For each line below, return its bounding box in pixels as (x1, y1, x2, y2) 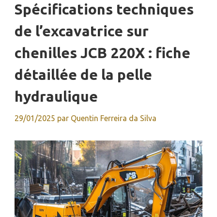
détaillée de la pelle (15, 66, 152, 83)
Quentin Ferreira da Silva (71, 113, 156, 123)
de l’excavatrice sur (15, 22, 149, 39)
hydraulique (15, 88, 98, 105)
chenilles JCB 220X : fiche (15, 44, 190, 61)
